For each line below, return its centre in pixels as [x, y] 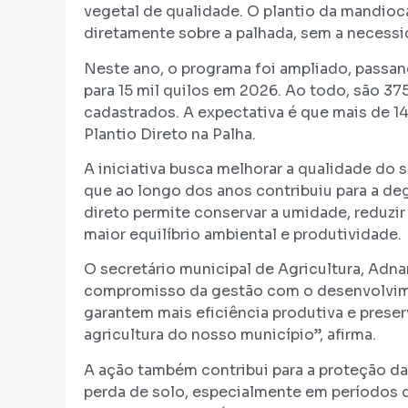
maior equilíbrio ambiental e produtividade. [243, 234]
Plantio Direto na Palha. [170, 134]
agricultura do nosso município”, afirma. [230, 335]
